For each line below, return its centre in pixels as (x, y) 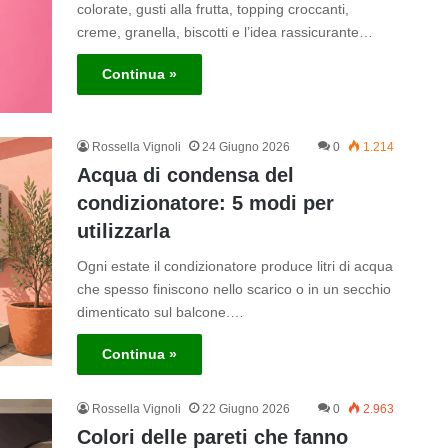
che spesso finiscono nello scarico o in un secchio (233, 289)
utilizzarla (123, 231)
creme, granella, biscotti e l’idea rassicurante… (224, 32)
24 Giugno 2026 (245, 147)
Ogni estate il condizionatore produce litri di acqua (234, 266)
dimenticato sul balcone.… (160, 312)
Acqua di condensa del (185, 175)
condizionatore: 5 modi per (205, 203)
